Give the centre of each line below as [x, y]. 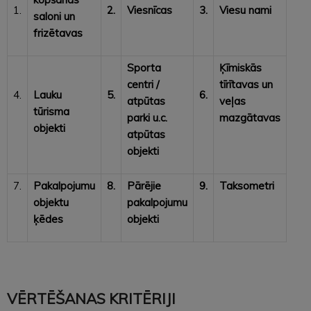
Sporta [144, 67]
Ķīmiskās [241, 67]
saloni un [54, 16]
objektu [51, 202]
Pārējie [144, 185]
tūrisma [51, 111]
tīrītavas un [246, 84]
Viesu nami [245, 10]
